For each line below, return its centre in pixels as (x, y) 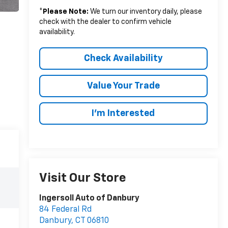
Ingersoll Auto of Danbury (89, 199)
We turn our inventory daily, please (145, 11)
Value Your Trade (123, 86)
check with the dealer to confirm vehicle (105, 22)
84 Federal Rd (65, 210)
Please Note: (65, 11)
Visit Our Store (82, 178)
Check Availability (123, 58)
